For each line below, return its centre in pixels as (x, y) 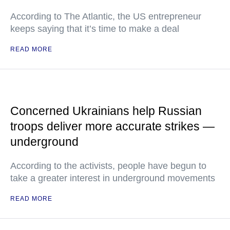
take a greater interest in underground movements (113, 178)
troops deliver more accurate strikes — (112, 126)
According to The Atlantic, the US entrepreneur (106, 16)
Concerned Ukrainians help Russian (106, 111)
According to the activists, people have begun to (108, 166)
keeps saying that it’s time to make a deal (95, 29)
